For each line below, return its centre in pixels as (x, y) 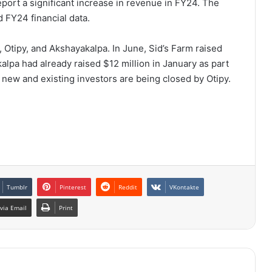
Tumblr (17, 187)
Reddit (128, 187)
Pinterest (73, 187)
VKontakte (184, 187)
